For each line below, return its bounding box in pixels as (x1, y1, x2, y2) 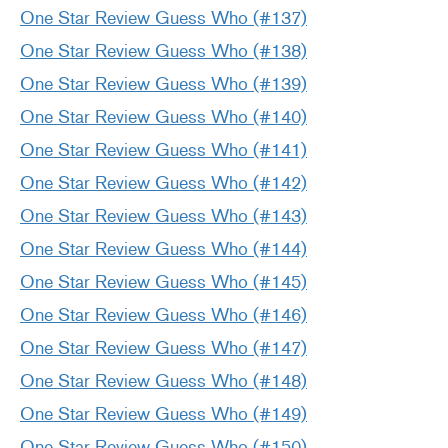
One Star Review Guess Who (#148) (20, 370, 307, 393)
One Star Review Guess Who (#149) (20, 403, 307, 426)
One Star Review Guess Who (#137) (20, 7, 307, 30)
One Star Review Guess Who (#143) (20, 205, 307, 228)
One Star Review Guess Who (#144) (20, 238, 307, 261)
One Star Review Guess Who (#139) (20, 73, 307, 96)
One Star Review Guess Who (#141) (20, 139, 307, 162)
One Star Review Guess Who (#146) (20, 304, 307, 327)
